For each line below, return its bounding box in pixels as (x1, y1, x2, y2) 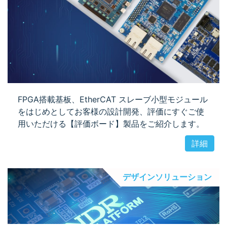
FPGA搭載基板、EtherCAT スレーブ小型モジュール (18, 94, 208, 105)
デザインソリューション (123, 172, 212, 182)
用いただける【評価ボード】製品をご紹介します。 (18, 119, 204, 129)
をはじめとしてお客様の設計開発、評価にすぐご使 (18, 106, 204, 117)
